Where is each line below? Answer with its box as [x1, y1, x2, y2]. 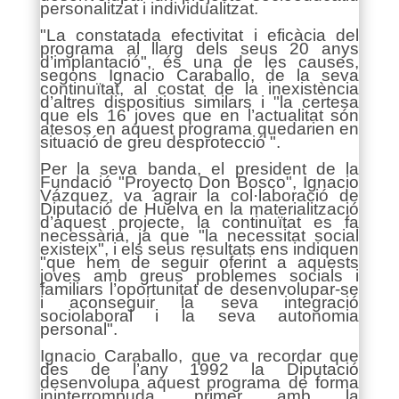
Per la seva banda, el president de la [39, 159, 360, 178]
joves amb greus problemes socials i [39, 266, 360, 285]
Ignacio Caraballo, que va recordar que [39, 346, 360, 365]
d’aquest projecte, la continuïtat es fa [39, 213, 360, 232]
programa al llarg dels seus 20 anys [39, 39, 360, 58]
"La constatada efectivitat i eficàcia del [39, 26, 360, 45]
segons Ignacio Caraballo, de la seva [39, 66, 360, 85]
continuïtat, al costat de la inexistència [39, 79, 360, 98]
